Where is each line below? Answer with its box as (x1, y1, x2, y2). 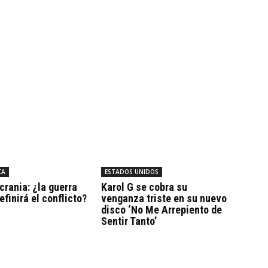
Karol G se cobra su (100, 180, 187, 193)
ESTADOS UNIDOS (104, 167, 159, 176)
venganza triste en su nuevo (100, 191, 227, 205)
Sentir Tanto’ (100, 214, 157, 227)
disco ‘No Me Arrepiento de (100, 203, 222, 216)
